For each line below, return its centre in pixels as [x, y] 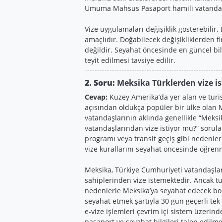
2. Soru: [100, 83]
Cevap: [96, 97]
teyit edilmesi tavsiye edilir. [130, 60]
